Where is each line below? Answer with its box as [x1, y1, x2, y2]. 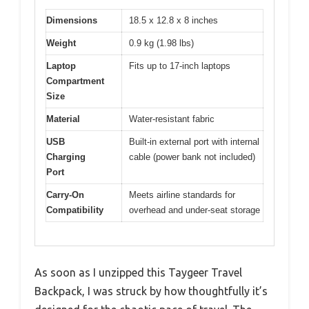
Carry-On [46, 189, 84, 200]
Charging [46, 151, 86, 162]
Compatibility [46, 204, 103, 215]
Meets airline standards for [129, 189, 235, 200]
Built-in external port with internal [129, 136, 259, 147]
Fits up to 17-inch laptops [129, 60, 230, 71]
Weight [46, 37, 76, 48]
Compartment [46, 75, 104, 86]
